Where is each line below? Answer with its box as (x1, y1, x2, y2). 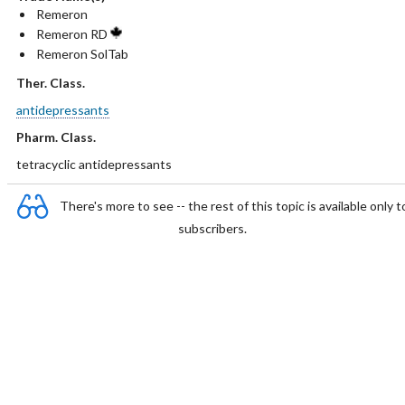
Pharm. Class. (15, 129, 96, 145)
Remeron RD (35, 26, 110, 42)
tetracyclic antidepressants (15, 156, 172, 172)
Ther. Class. (15, 75, 85, 90)
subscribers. (178, 221, 247, 236)
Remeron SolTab (35, 46, 128, 61)
